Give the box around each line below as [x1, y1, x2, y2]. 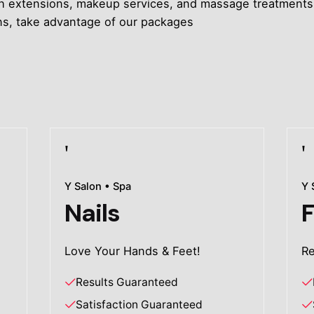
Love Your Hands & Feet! [64, 244, 201, 259]
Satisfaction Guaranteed [76, 298, 203, 312]
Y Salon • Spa [64, 179, 132, 193]
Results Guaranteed [76, 275, 179, 289]
